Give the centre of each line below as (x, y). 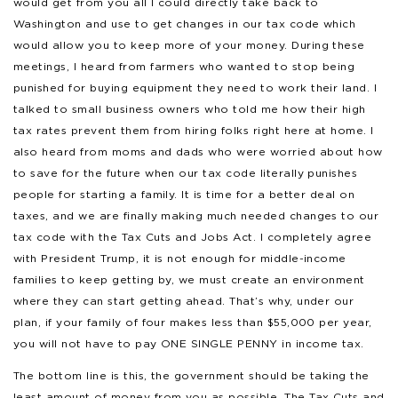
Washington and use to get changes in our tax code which (185, 23)
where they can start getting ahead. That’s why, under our (184, 300)
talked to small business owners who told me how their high (190, 108)
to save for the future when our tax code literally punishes (186, 172)
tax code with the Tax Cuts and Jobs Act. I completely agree (193, 236)
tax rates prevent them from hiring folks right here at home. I (194, 130)
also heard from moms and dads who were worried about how (198, 151)
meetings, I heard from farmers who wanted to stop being (184, 66)
